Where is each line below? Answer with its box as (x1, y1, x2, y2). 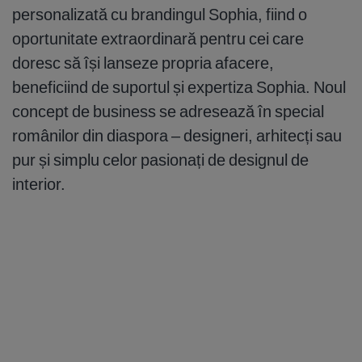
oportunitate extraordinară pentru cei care (12, 28, 304, 49)
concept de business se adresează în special (12, 101, 324, 122)
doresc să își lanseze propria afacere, (12, 53, 274, 74)
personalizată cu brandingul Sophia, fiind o (12, 4, 307, 25)
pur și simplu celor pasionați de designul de (12, 149, 309, 170)
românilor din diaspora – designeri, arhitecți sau (12, 125, 342, 146)
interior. (12, 174, 65, 195)
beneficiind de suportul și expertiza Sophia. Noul (12, 77, 346, 98)
